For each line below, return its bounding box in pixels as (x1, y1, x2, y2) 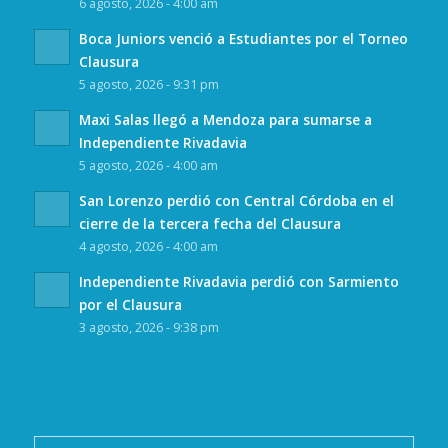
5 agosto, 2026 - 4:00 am (78, 157, 218, 175)
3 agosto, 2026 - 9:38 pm (78, 319, 219, 337)
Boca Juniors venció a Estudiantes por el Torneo (78, 29, 408, 49)
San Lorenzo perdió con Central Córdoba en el (78, 191, 394, 211)
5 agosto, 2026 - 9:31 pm (78, 76, 219, 94)
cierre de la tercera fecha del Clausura (78, 214, 341, 234)
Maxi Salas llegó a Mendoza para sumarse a (78, 110, 372, 130)
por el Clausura (78, 295, 182, 315)
